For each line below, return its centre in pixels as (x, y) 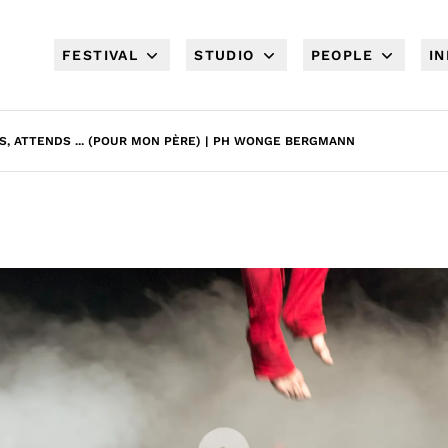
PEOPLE (341, 55)
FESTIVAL (100, 55)
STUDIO (224, 55)
